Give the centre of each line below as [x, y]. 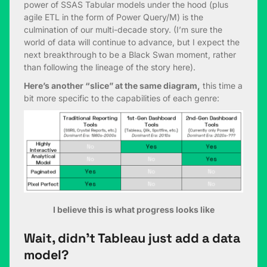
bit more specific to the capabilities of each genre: [122, 98]
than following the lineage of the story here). [110, 67]
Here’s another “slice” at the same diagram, [112, 85]
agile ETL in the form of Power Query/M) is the [114, 17]
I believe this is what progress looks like [133, 209]
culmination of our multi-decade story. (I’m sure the [123, 29]
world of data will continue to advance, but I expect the [132, 42]
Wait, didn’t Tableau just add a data [132, 238]
